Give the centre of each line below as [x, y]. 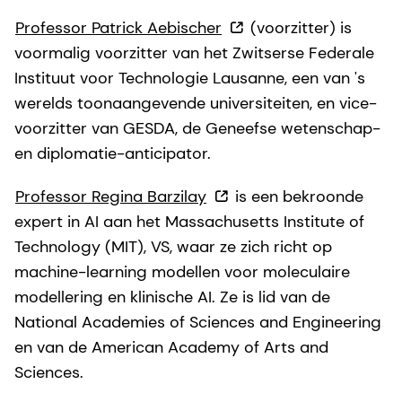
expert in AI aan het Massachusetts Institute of [189, 222]
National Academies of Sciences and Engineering [198, 323]
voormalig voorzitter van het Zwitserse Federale [194, 53]
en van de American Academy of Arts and [171, 348]
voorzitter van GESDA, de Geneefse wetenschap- [197, 129]
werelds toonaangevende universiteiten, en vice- [196, 104]
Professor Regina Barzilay [111, 197]
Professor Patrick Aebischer [118, 28]
